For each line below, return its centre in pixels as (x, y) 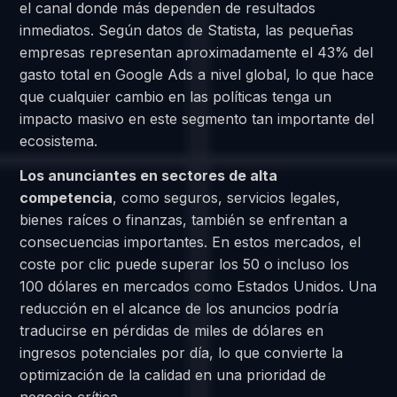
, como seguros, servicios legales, (227, 198)
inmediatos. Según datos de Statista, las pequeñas (187, 30)
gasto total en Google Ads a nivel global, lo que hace (197, 74)
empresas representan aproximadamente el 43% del (197, 52)
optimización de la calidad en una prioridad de (173, 375)
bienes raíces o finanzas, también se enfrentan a (184, 220)
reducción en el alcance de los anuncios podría (179, 309)
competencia (66, 198)
